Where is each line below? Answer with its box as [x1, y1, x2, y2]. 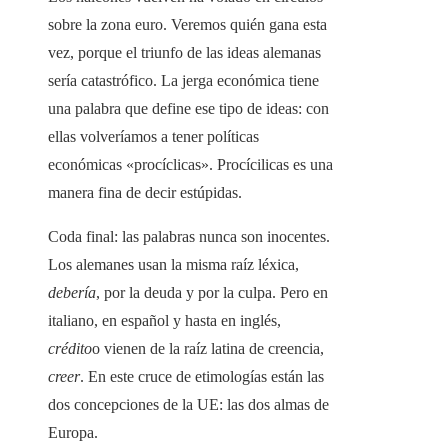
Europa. [48, 424, 98, 442]
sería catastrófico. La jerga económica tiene [48, 72, 319, 90]
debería [48, 284, 96, 302]
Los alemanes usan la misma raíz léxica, [48, 256, 299, 274]
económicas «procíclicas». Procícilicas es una [48, 156, 333, 174]
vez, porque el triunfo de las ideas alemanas [48, 44, 321, 62]
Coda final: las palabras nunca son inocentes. [48, 228, 330, 246]
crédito [48, 340, 92, 358]
